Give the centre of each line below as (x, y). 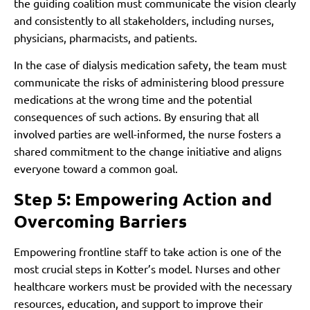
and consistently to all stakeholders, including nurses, (144, 20)
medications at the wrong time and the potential (133, 99)
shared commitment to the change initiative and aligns (148, 151)
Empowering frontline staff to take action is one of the (148, 251)
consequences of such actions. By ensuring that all (136, 117)
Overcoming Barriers (100, 220)
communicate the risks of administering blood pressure (149, 82)
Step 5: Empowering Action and (143, 198)
